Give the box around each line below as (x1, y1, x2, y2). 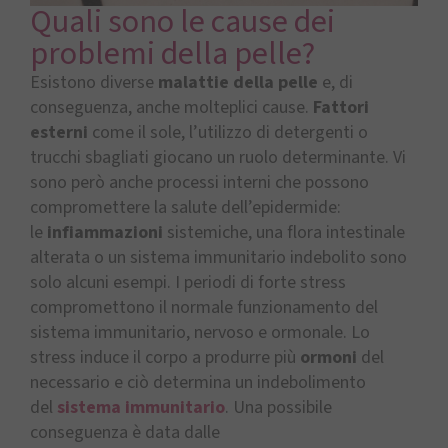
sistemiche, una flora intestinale (163, 220, 405, 246)
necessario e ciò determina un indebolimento (30, 370, 366, 396)
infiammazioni (47, 220, 163, 246)
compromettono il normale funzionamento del (30, 295, 378, 321)
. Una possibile (225, 395, 332, 421)
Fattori (313, 95, 369, 121)
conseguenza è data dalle (30, 420, 220, 446)
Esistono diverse (30, 70, 158, 96)
